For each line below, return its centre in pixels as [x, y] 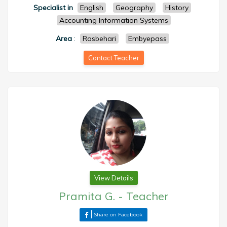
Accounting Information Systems [113, 20]
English [92, 8]
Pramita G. [87, 196]
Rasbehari [99, 39]
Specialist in [53, 8]
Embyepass [147, 39]
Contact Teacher [113, 58]
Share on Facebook [118, 215]
